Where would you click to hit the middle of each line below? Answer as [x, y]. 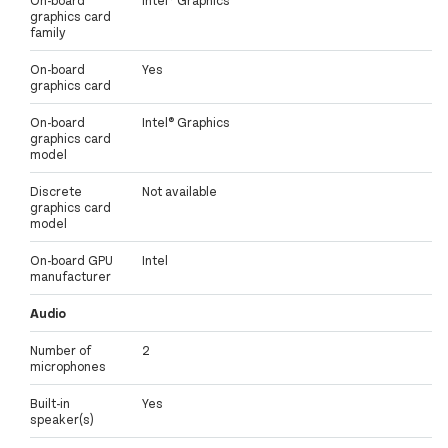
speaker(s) [62, 419]
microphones [68, 366]
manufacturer [70, 276]
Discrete [56, 191]
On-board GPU [71, 260]
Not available [179, 191]
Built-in [50, 403]
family [48, 32]
